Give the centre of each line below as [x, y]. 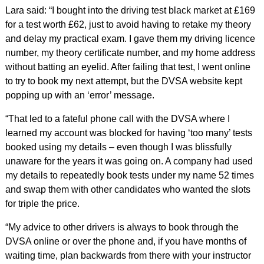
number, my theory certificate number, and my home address [130, 53]
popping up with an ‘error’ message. [80, 95]
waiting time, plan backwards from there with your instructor [128, 256]
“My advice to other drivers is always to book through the [122, 227]
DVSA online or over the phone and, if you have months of [126, 242]
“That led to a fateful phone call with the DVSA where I [117, 119]
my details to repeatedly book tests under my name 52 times [129, 176]
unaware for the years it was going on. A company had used [129, 161]
